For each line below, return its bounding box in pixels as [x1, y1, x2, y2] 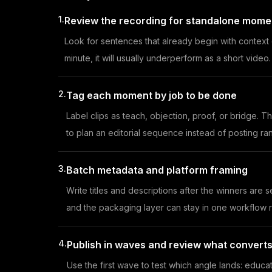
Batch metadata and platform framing [66, 164, 248, 177]
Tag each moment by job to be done [66, 89, 237, 102]
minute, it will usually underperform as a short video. [64, 53, 271, 64]
